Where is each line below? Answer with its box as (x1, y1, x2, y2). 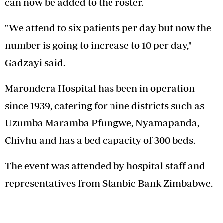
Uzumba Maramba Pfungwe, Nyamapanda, (5, 116, 199, 128)
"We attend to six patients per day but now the (5, 21, 211, 33)
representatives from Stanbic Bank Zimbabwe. (5, 177, 213, 189)
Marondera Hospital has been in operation (5, 82, 195, 94)
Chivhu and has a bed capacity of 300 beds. (5, 134, 195, 146)
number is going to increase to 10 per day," (5, 39, 192, 51)
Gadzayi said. (5, 56, 65, 68)
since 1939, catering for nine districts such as (5, 99, 204, 111)
